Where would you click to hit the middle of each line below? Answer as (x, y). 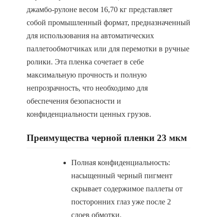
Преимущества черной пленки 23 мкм (107, 138)
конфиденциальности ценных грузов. (89, 114)
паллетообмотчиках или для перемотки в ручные (108, 49)
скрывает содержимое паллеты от (127, 189)
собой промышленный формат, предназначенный (108, 23)
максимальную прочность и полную (87, 75)
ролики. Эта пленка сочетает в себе (85, 62)
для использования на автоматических (90, 36)
